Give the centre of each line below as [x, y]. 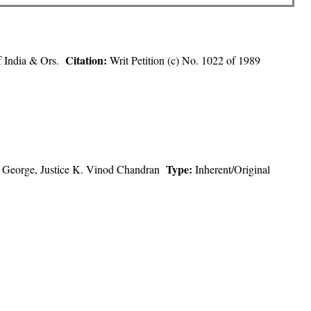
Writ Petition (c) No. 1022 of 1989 [187, 60]
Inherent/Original [233, 169]
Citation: [87, 60]
